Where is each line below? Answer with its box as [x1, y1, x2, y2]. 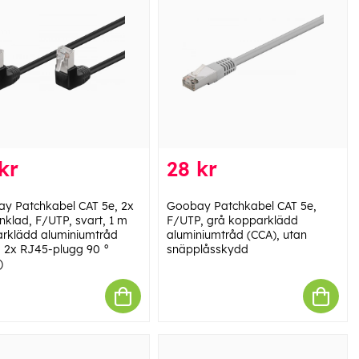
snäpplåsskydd [166, 242, 248, 257]
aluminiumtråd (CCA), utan [166, 228, 307, 243]
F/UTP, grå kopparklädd [166, 213, 298, 228]
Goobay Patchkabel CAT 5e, [166, 199, 317, 214]
